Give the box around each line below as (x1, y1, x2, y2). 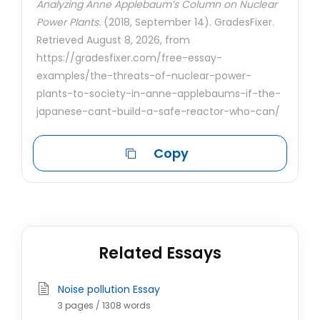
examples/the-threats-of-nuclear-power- (36, 69, 251, 83)
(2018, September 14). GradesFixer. (101, 15, 274, 29)
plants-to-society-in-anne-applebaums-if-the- (36, 86, 281, 101)
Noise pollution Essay (58, 282, 160, 296)
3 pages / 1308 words (58, 299, 151, 311)
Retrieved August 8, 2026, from (36, 33, 190, 47)
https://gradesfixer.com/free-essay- (36, 51, 222, 65)
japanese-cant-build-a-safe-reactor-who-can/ (36, 104, 280, 119)
